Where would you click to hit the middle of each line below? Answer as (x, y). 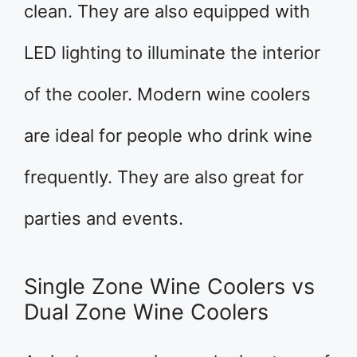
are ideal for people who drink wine (168, 135)
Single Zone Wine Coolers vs (169, 286)
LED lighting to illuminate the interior (172, 53)
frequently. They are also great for (164, 177)
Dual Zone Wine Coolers (146, 312)
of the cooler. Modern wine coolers (167, 94)
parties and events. (104, 218)
